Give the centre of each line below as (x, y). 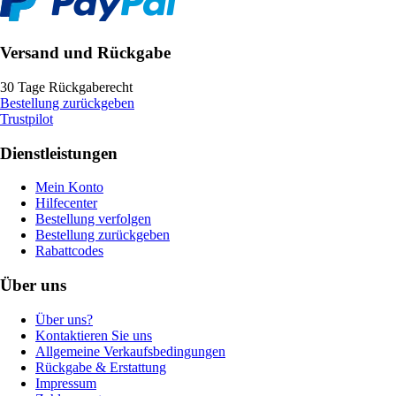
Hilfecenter (66, 203)
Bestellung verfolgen (93, 219)
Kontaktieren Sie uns (94, 335)
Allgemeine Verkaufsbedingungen (130, 351)
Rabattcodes (69, 251)
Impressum (66, 383)
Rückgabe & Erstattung (101, 367)
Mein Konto (69, 187)
